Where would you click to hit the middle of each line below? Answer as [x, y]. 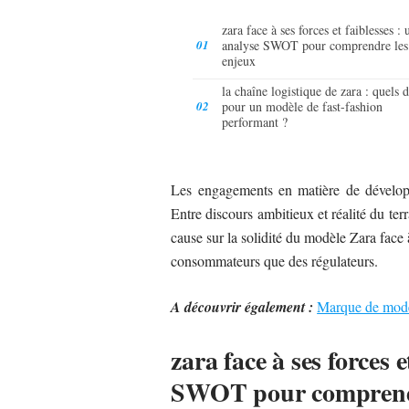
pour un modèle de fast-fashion [303, 106]
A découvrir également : [242, 306]
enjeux [239, 60]
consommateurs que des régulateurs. [275, 260]
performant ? [255, 121]
